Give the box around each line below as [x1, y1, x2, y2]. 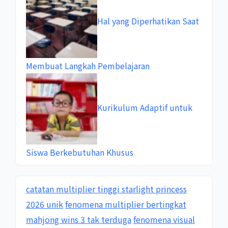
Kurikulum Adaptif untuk [97, 101, 192, 113]
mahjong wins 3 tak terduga [26, 213, 131, 225]
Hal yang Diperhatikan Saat [97, 14, 199, 27]
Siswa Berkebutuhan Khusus [26, 146, 133, 158]
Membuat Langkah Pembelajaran [26, 59, 150, 72]
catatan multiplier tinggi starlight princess [26, 182, 187, 195]
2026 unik [26, 197, 63, 210]
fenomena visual [133, 213, 195, 225]
